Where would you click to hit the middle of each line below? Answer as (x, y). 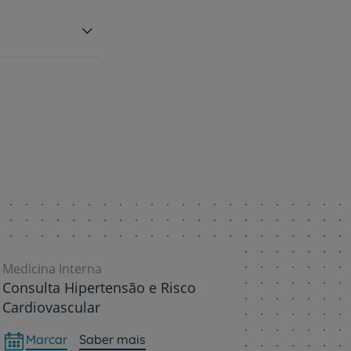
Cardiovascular (51, 307)
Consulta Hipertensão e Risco (99, 287)
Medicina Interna (52, 268)
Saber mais (112, 339)
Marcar (46, 339)
